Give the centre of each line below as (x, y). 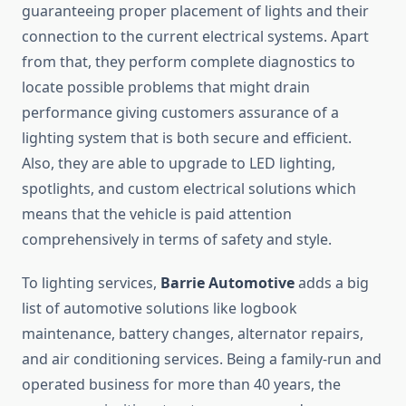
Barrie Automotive (227, 283)
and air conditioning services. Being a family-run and (202, 359)
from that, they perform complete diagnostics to (188, 62)
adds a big (332, 283)
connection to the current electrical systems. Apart (195, 37)
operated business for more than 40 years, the (181, 385)
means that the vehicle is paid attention (157, 214)
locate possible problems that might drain (166, 87)
